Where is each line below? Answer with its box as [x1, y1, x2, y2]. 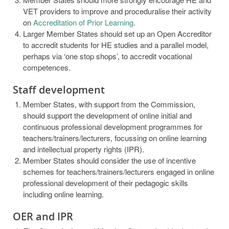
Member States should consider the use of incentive [23, 155, 196, 166]
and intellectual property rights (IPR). [23, 144, 144, 154]
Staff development [10, 83, 105, 97]
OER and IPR [10, 210, 73, 223]
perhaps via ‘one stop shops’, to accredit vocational [23, 51, 192, 61]
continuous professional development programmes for [23, 121, 202, 132]
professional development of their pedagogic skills [23, 177, 188, 188]
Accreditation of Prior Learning [33, 17, 133, 28]
